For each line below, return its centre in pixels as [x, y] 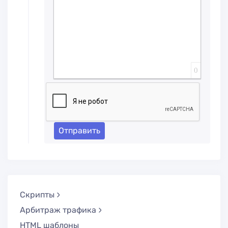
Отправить [80, 130]
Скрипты [37, 194]
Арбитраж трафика [58, 210]
